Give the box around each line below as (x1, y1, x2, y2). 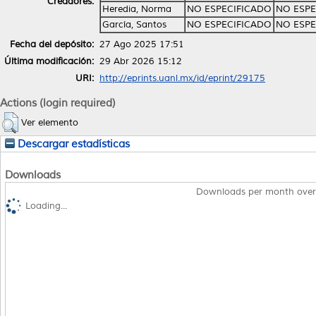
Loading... (25, 200, 67, 212)
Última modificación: (4, 55, 94, 67)
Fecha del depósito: (10, 38, 94, 50)
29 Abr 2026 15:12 (99, 55, 182, 67)
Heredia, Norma (102, 3, 171, 15)
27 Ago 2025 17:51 (99, 38, 184, 50)
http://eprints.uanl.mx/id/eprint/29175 (99, 72, 265, 84)
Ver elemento (21, 117, 78, 129)
